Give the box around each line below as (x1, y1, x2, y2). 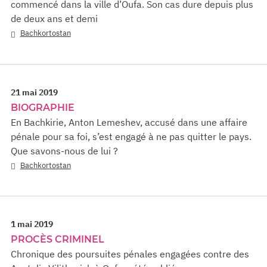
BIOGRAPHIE (11, 101, 74, 113)
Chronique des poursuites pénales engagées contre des (11, 248, 249, 260)
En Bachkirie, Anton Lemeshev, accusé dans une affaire (11, 116, 247, 128)
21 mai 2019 (11, 86, 58, 98)
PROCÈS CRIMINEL (11, 234, 104, 246)
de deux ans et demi (11, 13, 98, 25)
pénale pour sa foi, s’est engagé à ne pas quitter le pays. (11, 130, 252, 142)
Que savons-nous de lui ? (11, 144, 118, 157)
